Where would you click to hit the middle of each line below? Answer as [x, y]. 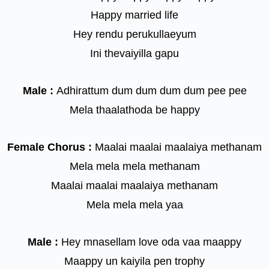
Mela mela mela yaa [134, 205]
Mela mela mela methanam [134, 167]
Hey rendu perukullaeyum [134, 35]
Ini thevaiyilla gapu [134, 54]
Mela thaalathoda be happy [134, 110]
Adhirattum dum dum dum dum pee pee [150, 91]
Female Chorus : [50, 147]
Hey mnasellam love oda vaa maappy [150, 242]
